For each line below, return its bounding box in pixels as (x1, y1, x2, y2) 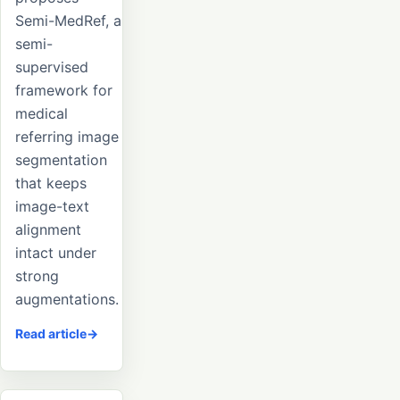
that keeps (15, 174, 87, 193)
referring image (15, 128, 119, 146)
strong (15, 267, 59, 286)
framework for (15, 81, 112, 100)
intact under (15, 244, 96, 262)
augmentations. (15, 290, 119, 309)
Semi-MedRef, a (15, 12, 121, 30)
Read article (15, 326, 87, 342)
